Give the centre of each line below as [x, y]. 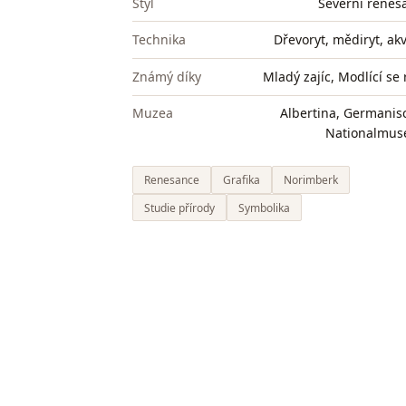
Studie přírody [179, 208]
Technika [159, 40]
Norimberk [311, 179]
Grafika [242, 179]
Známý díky [167, 76]
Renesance [172, 179]
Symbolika [264, 208]
